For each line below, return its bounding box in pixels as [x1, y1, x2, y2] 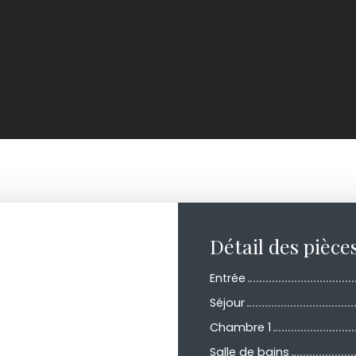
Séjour [210, 294, 245, 311]
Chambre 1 [210, 319, 271, 335]
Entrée [210, 269, 246, 286]
